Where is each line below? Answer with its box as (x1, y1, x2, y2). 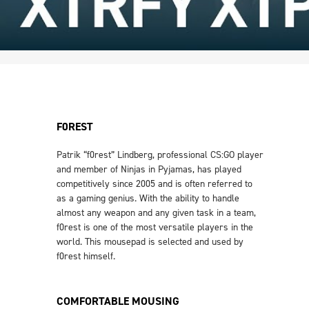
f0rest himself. (57, 250, 115, 263)
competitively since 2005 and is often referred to (57, 177, 252, 190)
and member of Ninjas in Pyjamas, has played (57, 163, 241, 176)
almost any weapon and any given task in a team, (57, 206, 256, 219)
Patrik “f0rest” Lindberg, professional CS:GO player (57, 148, 263, 161)
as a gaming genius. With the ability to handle (57, 192, 239, 205)
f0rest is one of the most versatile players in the (57, 221, 253, 234)
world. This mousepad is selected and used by (57, 235, 243, 248)
